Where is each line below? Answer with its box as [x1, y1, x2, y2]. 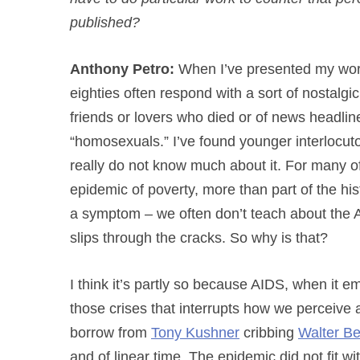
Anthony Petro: [70, 61, 174, 77]
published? [70, 14, 140, 31]
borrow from [70, 325, 151, 341]
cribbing [239, 325, 298, 341]
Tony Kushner [151, 325, 239, 341]
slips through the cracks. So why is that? [70, 230, 328, 246]
